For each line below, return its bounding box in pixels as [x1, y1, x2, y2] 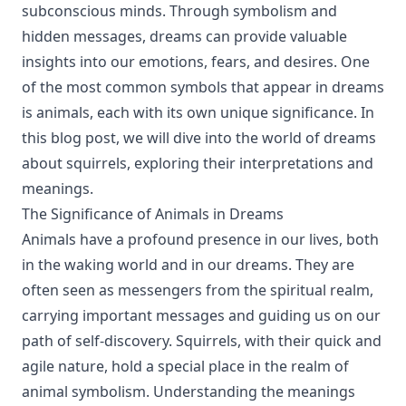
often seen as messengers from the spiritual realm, [22, 280, 373, 300]
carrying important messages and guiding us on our [22, 305, 381, 325]
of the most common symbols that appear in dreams [22, 77, 384, 97]
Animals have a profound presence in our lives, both [22, 229, 379, 249]
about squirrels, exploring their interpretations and [22, 153, 373, 173]
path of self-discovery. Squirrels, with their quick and [22, 331, 382, 351]
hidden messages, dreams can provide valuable [22, 26, 347, 46]
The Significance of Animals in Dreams [22, 204, 284, 224]
